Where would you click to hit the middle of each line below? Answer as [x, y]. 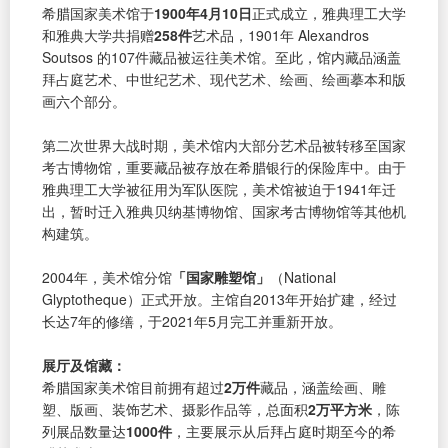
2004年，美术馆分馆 [107, 276]
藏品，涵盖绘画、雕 [323, 386]
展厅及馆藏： [84, 364]
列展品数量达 [84, 430]
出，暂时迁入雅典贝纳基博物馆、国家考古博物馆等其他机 [224, 210]
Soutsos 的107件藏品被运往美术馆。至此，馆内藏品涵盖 [221, 56]
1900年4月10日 [203, 12]
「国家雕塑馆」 [221, 276]
